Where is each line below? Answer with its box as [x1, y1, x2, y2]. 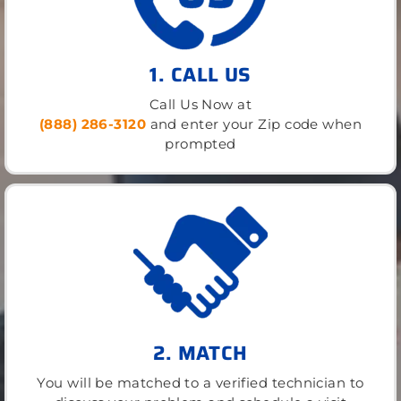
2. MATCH [153, 337, 248, 370]
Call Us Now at [149, 96, 252, 114]
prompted [165, 135, 236, 153]
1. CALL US [149, 59, 252, 91]
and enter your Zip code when [146, 115, 363, 133]
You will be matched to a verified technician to [37, 374, 364, 392]
